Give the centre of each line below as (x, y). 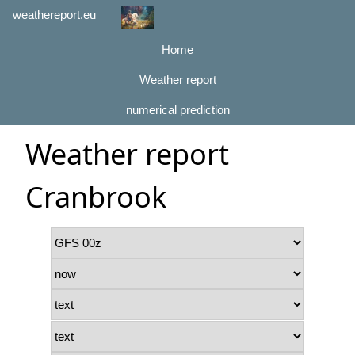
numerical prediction (177, 110)
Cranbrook (96, 197)
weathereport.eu (54, 15)
